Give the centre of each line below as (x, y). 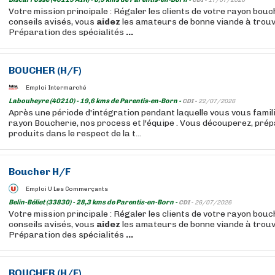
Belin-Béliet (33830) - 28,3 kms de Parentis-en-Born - (94, 202)
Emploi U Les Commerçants (67, 189)
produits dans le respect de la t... (75, 134)
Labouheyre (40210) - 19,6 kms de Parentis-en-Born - (95, 101)
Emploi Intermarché (56, 87)
